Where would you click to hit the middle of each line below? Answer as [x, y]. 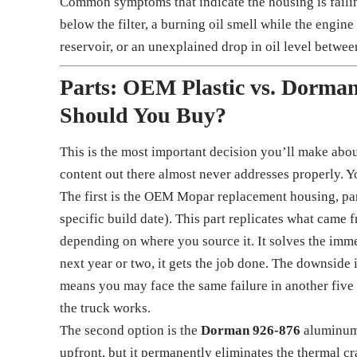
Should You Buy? [143, 116]
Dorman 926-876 [251, 331]
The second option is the [131, 331]
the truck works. [106, 308]
